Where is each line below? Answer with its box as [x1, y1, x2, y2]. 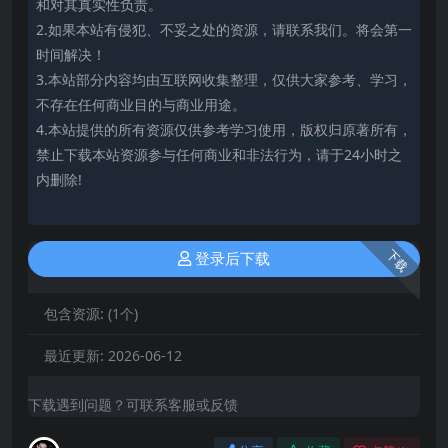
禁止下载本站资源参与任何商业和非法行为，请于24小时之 [36, 145, 402, 164]
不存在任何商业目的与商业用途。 [36, 95, 246, 114]
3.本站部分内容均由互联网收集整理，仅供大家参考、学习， [36, 70, 412, 89]
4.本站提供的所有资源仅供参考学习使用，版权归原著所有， [36, 120, 412, 139]
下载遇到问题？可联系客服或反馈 [28, 395, 238, 414]
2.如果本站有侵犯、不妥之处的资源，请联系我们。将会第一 [36, 20, 412, 39]
